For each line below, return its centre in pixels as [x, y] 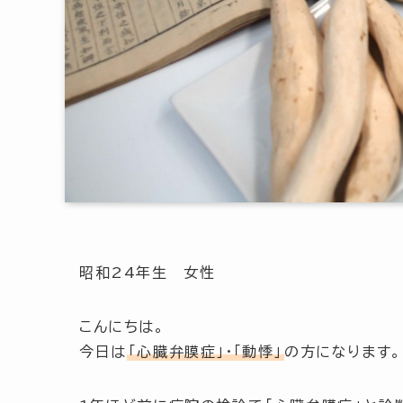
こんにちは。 [122, 327]
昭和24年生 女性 [148, 273]
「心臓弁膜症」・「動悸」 [206, 352]
